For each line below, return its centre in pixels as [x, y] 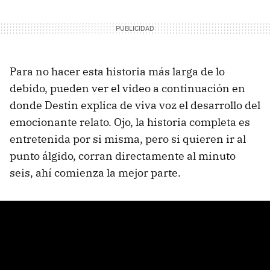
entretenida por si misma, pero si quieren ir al [128, 139]
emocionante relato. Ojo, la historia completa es [130, 122]
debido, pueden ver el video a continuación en [127, 88]
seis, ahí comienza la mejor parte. [95, 172]
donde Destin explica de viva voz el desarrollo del [135, 105]
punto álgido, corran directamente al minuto [123, 155]
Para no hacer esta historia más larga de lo [117, 71]
